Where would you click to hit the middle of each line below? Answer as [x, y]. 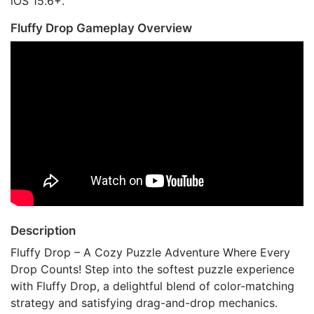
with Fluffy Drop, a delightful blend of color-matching [152, 286]
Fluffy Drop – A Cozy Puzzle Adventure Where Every [150, 253]
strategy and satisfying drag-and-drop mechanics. [144, 303]
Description [43, 231]
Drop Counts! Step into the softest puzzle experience [152, 269]
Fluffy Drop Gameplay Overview [101, 28]
